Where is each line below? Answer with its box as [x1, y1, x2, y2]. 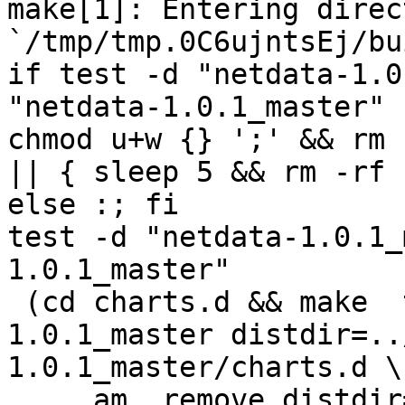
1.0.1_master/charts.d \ [7, 351, 402, 384]
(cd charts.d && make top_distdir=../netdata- [7, 286, 24, 319]
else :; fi [7, 188, 179, 221]
